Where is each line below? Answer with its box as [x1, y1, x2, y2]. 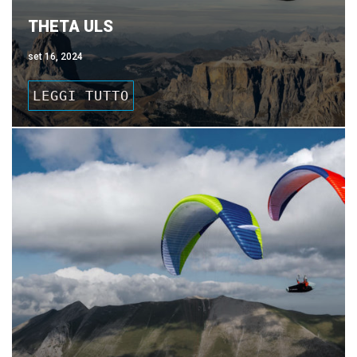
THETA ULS [28, 17, 113, 36]
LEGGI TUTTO [33, 88, 129, 104]
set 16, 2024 [28, 51, 83, 62]
